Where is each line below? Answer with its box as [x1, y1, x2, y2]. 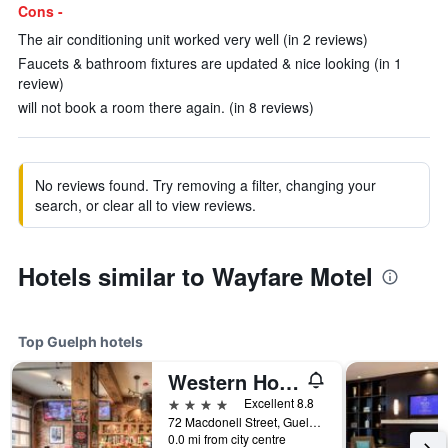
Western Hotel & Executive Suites [279, 367, 299, 396]
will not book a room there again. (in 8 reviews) [18, 97, 314, 117]
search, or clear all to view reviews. [35, 195, 256, 215]
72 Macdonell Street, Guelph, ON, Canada [309, 413, 321, 430]
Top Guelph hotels [18, 333, 143, 350]
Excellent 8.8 [244, 394, 314, 411]
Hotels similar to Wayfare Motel [18, 259, 373, 293]
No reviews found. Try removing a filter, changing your [35, 175, 376, 195]
